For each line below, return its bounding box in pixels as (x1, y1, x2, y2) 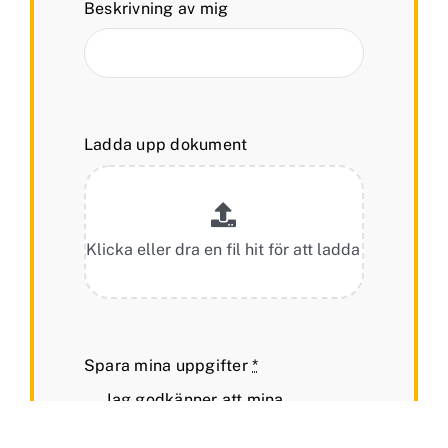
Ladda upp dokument (84, 135, 248, 155)
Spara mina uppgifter (84, 355, 253, 375)
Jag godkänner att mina (105, 390, 284, 410)
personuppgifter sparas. (105, 409, 290, 429)
